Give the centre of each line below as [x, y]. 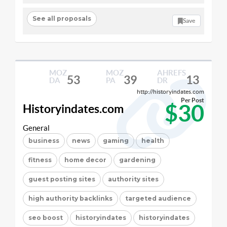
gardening [137, 160]
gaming [116, 140]
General [36, 128]
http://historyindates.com [171, 91]
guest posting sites [62, 179]
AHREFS [171, 72]
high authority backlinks [70, 198]
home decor [85, 160]
